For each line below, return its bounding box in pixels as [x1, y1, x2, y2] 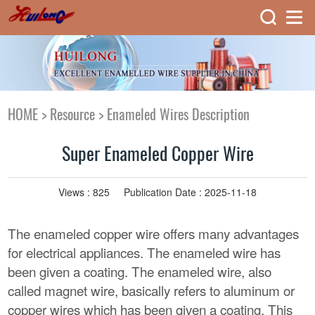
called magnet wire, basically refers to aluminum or [8, 281, 295, 300]
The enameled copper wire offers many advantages [8, 224, 300, 243]
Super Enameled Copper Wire [61, 141, 254, 167]
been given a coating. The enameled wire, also [8, 262, 272, 281]
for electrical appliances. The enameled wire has [8, 243, 281, 262]
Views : [58, 185, 93, 200]
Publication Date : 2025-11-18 [124, 185, 257, 200]
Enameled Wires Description [107, 105, 250, 124]
